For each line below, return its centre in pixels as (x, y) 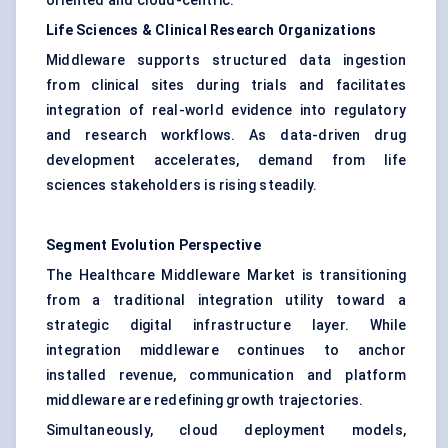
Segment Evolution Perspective (153, 245)
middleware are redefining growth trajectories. (205, 400)
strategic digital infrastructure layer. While (226, 325)
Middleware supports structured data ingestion (226, 60)
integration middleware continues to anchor (226, 350)
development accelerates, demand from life (226, 160)
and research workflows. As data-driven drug (226, 135)
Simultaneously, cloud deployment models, (226, 430)
